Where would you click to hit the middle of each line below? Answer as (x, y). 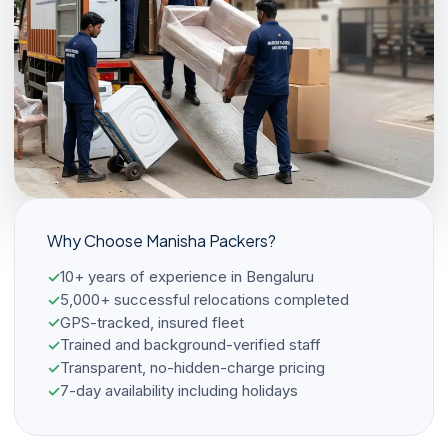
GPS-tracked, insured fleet (152, 322)
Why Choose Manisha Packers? (161, 241)
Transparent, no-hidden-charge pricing (192, 368)
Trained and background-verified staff (190, 345)
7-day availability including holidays (179, 390)
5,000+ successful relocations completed (204, 299)
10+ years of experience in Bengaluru (187, 277)
